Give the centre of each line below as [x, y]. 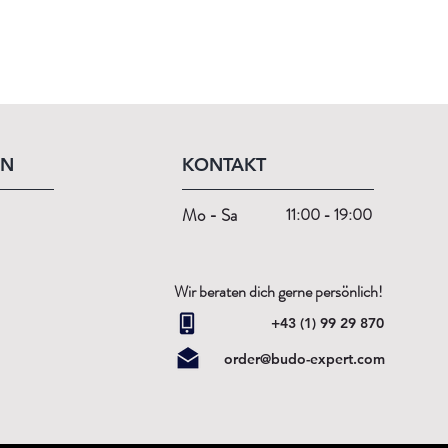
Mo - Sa [209, 214]
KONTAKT [224, 164]
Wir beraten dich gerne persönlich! [278, 291]
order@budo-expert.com [304, 358]
